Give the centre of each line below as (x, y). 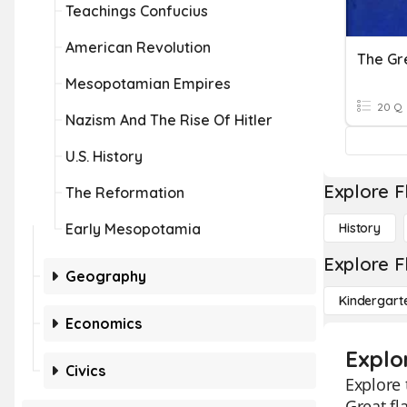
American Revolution (138, 47)
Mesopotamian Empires (148, 84)
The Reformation (125, 193)
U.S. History (104, 156)
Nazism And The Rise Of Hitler (169, 120)
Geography (106, 276)
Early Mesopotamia (133, 229)
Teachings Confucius (137, 11)
